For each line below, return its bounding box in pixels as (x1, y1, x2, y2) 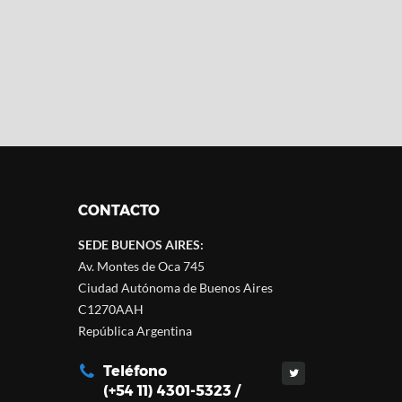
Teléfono (103, 363, 167, 380)
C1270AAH (78, 301, 144, 317)
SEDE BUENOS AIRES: (78, 237, 204, 252)
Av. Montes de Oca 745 (78, 258, 205, 274)
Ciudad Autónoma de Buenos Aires (78, 280, 273, 295)
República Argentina (78, 323, 192, 338)
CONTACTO (78, 202, 160, 219)
